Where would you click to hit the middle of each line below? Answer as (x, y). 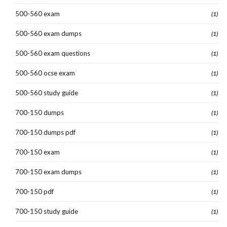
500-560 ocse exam (45, 73)
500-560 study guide (47, 93)
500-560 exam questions (53, 53)
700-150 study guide (47, 212)
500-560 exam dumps (48, 34)
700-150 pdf (34, 192)
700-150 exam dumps (48, 172)
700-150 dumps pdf (45, 133)
